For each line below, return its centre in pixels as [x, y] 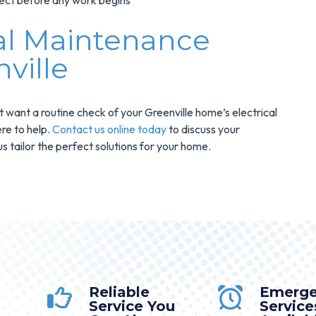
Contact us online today [109, 129]
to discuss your [203, 129]
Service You [132, 306]
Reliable [119, 292]
